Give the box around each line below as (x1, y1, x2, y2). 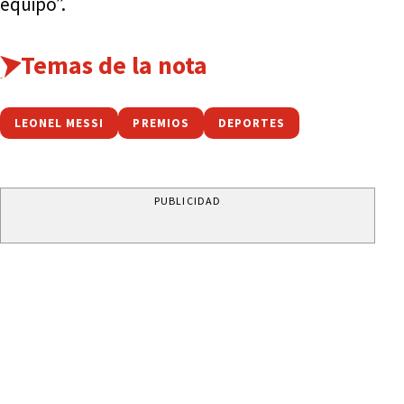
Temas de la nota (20, 48, 207, 81)
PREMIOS (133, 115, 189, 131)
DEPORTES (217, 115, 286, 131)
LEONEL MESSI (14, 115, 105, 131)
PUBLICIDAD (154, 193, 221, 207)
